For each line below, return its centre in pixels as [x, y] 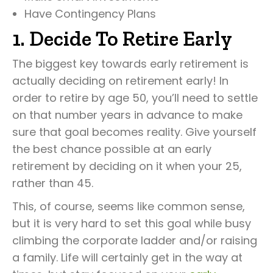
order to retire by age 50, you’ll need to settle [135, 98]
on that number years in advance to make [127, 115]
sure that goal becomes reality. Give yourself [134, 132]
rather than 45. [53, 183]
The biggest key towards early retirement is [130, 64]
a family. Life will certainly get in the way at [127, 257]
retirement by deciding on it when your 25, [127, 166]
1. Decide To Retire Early [122, 39]
